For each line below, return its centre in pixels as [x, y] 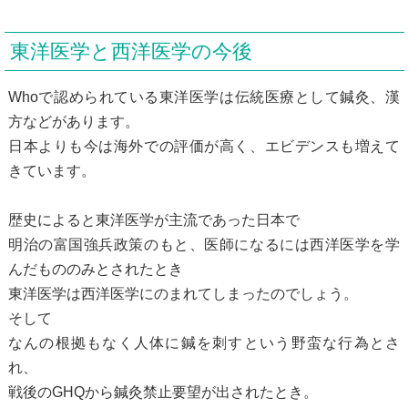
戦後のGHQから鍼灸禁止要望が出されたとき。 [163, 392]
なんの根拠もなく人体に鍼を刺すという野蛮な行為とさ [204, 342]
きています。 [51, 170]
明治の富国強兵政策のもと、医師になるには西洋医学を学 [204, 244]
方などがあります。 [73, 121]
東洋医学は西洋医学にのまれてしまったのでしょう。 [183, 293]
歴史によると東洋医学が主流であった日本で [153, 219]
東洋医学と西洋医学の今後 [132, 51]
